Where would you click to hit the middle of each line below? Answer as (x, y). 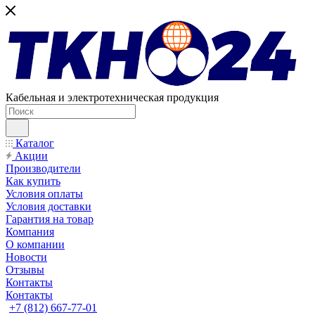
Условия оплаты (44, 194)
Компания (30, 232)
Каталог (33, 143)
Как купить (33, 181)
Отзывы (25, 270)
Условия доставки (49, 206)
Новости (26, 257)
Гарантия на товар (50, 219)
